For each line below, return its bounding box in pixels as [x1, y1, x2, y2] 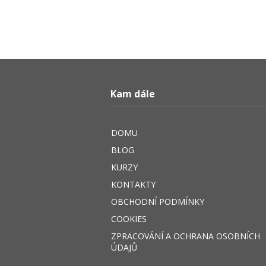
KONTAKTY [111, 179, 156, 191]
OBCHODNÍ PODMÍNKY [111, 196, 204, 208]
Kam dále [110, 87, 156, 101]
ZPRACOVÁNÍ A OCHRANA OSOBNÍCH [111, 230, 260, 242]
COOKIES [111, 213, 147, 225]
